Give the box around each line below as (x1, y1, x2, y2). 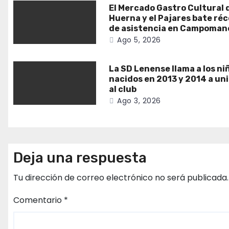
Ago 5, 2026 (117, 34, 161, 45)
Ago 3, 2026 (117, 95, 161, 106)
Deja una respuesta (13, 149, 147, 166)
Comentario (13, 194, 64, 206)
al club (109, 84, 137, 94)
